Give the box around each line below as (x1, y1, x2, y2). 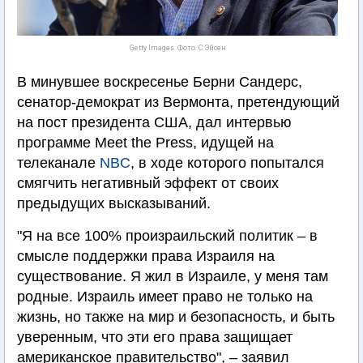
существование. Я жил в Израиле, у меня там (17, 268, 328, 284)
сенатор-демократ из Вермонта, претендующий (17, 94, 340, 110)
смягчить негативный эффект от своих (17, 175, 279, 191)
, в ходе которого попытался (130, 155, 324, 171)
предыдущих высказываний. (17, 195, 211, 211)
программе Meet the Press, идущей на (17, 135, 274, 151)
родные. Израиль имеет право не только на (17, 288, 313, 305)
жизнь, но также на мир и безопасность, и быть (17, 309, 335, 325)
